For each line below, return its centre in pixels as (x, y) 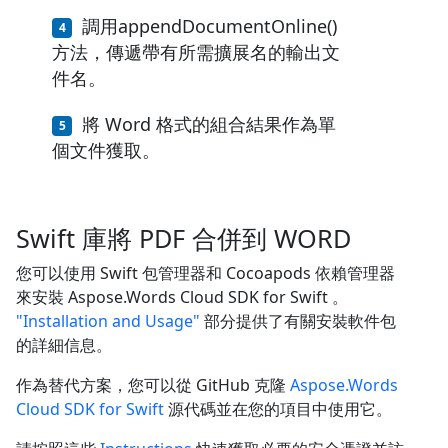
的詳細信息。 (64, 344)
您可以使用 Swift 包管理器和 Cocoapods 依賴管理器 (205, 272)
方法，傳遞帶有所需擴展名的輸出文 (196, 51)
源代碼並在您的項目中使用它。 (278, 408)
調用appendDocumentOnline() (209, 25)
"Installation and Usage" (108, 320)
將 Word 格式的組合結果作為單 (209, 123)
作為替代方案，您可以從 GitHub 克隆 (153, 384)
